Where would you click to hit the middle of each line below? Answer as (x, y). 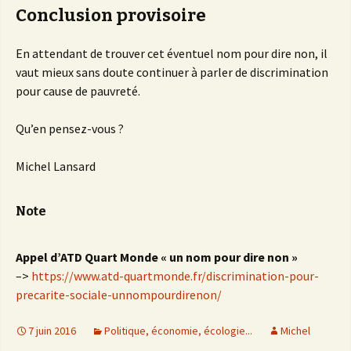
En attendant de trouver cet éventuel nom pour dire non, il (172, 54)
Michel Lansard (56, 166)
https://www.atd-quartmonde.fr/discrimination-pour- (175, 276)
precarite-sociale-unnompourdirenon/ (119, 295)
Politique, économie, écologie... (178, 331)
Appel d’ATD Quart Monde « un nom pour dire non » (157, 257)
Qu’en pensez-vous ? (70, 129)
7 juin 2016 (52, 331)
